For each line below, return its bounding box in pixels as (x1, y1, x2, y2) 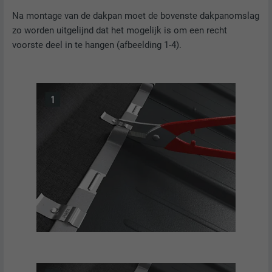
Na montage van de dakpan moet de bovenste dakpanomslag (12, 10, 260, 22)
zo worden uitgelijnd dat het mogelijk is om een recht (12, 25, 228, 36)
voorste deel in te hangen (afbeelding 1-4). (12, 39, 182, 51)
